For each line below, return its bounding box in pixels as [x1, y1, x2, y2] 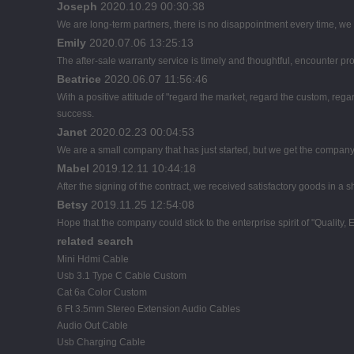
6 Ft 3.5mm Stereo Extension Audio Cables [57, 303, 240, 314]
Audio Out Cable [57, 319, 128, 331]
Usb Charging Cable [57, 336, 145, 348]
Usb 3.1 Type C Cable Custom [57, 269, 186, 281]
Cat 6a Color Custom [57, 286, 147, 298]
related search [57, 234, 134, 247]
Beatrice [57, 72, 101, 85]
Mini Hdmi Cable [57, 253, 129, 265]
